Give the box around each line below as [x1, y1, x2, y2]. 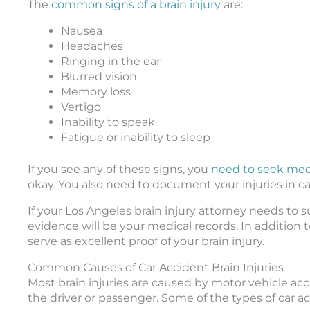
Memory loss [61, 84, 131, 98]
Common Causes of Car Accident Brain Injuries [28, 260, 284, 274]
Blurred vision [61, 69, 137, 83]
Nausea [61, 24, 102, 37]
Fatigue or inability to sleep [61, 130, 210, 144]
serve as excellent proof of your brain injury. [28, 234, 264, 248]
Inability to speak [61, 115, 155, 129]
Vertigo [61, 100, 101, 113]
